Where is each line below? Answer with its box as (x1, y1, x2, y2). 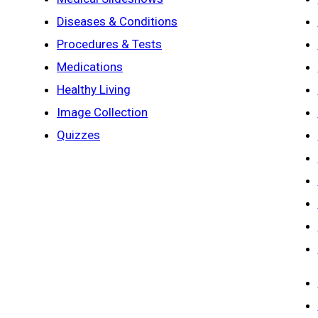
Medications (57, 60, 123, 75)
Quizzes (57, 128, 100, 143)
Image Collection (57, 105, 148, 120)
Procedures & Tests (57, 37, 162, 52)
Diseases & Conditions (57, 14, 177, 29)
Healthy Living (57, 82, 131, 97)
